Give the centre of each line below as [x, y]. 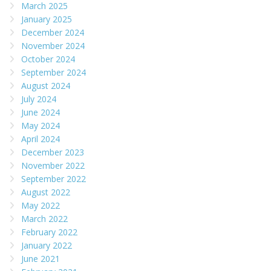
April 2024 [41, 139]
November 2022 [53, 166]
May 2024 [41, 126]
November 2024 [53, 46]
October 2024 [48, 59]
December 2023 [53, 152]
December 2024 [53, 33]
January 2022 [47, 246]
